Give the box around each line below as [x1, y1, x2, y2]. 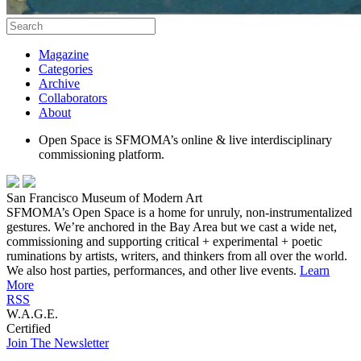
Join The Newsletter [6, 335, 109, 350]
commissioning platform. [39, 147, 164, 161]
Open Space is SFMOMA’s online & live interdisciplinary [39, 132, 332, 147]
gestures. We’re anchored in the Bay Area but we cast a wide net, [6, 219, 337, 234]
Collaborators [39, 90, 107, 105]
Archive [39, 76, 80, 90]
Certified [6, 321, 51, 335]
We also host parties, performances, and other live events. [6, 263, 300, 277]
